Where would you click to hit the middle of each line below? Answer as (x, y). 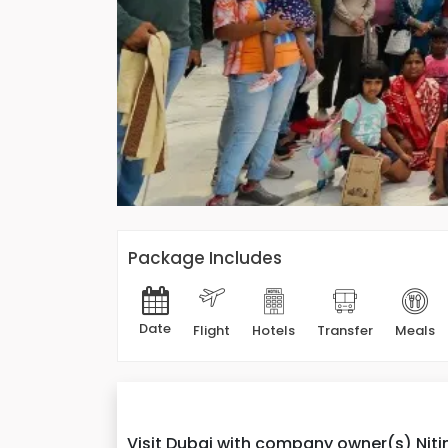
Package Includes (205, 258)
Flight (211, 330)
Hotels (273, 330)
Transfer (345, 330)
